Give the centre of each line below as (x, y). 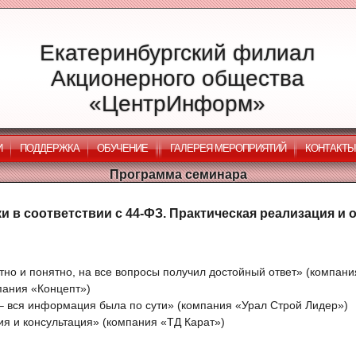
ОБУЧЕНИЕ (122, 148)
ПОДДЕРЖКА (50, 148)
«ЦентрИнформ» (177, 104)
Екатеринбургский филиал (177, 53)
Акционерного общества (177, 78)
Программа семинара (178, 174)
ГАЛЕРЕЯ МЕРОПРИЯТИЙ (228, 148)
